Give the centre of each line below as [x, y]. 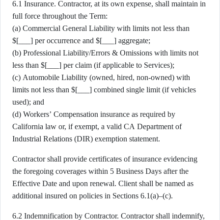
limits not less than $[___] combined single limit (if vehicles [104, 90]
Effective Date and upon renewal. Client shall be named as [103, 183]
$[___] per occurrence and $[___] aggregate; [81, 41]
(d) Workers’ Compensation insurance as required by [94, 114]
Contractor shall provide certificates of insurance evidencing [105, 159]
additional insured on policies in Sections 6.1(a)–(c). [93, 196]
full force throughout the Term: [60, 16]
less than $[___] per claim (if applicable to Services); [93, 65]
